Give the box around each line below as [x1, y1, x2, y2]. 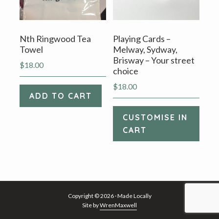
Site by [82, 201, 100, 209]
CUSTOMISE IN [123, 112, 188, 122]
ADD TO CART [29, 90, 92, 101]
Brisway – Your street [113, 54, 195, 66]
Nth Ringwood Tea [20, 33, 91, 44]
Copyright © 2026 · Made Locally [67, 192, 152, 200]
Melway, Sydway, [113, 44, 178, 55]
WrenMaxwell [100, 201, 137, 209]
